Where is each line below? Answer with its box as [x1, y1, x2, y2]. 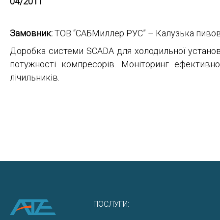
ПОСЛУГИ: [93, 199, 129, 209]
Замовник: [10, 28, 53, 38]
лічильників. [10, 72, 59, 82]
